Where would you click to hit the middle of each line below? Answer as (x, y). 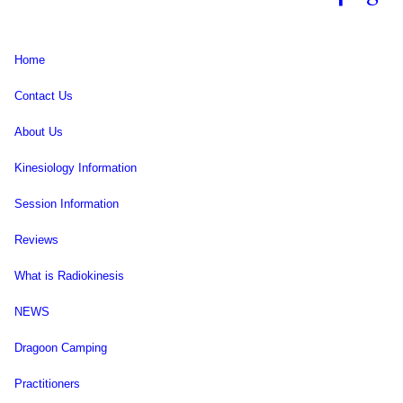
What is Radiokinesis (69, 275)
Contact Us (44, 95)
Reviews (36, 239)
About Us (39, 131)
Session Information (67, 203)
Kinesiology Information (76, 167)
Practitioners (47, 383)
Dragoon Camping (61, 347)
